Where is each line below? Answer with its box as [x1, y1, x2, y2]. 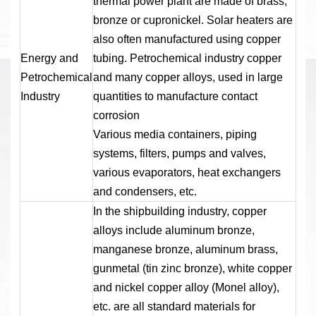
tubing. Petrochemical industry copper [92, 51, 281, 64]
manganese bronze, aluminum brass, [92, 243, 278, 255]
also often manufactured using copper [92, 32, 281, 45]
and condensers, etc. [92, 185, 197, 197]
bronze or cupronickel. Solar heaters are [92, 13, 293, 26]
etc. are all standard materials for [92, 300, 255, 312]
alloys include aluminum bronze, [92, 224, 255, 236]
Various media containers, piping [92, 128, 257, 140]
